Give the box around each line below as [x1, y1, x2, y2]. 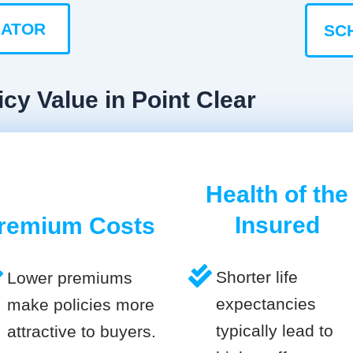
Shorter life [216, 268, 298, 287]
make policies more [7, 295, 154, 314]
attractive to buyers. [7, 322, 156, 341]
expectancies [216, 295, 316, 314]
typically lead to [216, 321, 333, 340]
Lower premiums [7, 269, 132, 288]
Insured [234, 212, 320, 239]
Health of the [206, 181, 348, 208]
